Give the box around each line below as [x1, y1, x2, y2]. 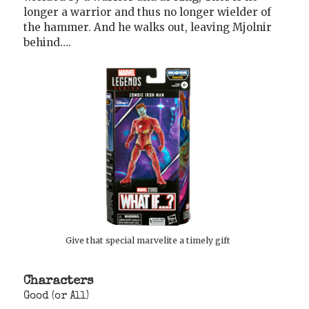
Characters [23, 275, 93, 288]
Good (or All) [23, 291, 89, 303]
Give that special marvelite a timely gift [66, 235, 230, 246]
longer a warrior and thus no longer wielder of [23, 5, 271, 19]
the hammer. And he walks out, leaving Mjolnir [23, 20, 272, 34]
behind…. [23, 35, 71, 49]
